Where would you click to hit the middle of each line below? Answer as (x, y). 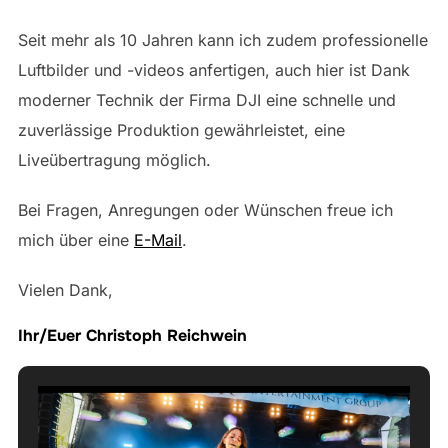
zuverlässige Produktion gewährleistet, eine (181, 130)
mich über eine (75, 240)
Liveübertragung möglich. (114, 160)
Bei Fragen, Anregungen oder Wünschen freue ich (205, 210)
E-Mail (157, 240)
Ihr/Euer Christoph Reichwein (132, 336)
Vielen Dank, (65, 290)
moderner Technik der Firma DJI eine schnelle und (206, 100)
